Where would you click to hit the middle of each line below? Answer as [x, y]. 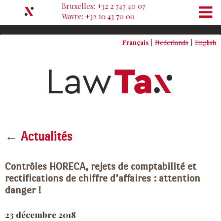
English [205, 42]
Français [135, 42]
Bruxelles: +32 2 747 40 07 [104, 6]
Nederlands [172, 42]
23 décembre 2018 [40, 214]
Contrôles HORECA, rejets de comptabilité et [101, 166]
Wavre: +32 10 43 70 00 [98, 16]
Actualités [46, 136]
